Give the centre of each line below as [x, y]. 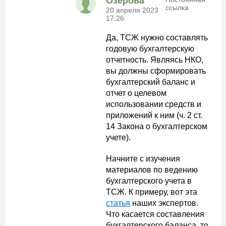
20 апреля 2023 [132, 10]
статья [118, 203]
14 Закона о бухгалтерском [157, 126]
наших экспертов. [164, 203]
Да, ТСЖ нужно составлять [157, 38]
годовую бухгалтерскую [150, 49]
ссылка [177, 8]
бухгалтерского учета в [149, 181]
